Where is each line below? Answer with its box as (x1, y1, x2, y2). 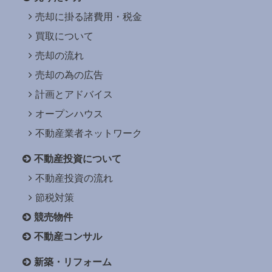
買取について (35, 30, 93, 41)
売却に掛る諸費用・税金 (35, 11, 142, 22)
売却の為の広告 (35, 69, 103, 80)
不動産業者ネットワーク (35, 127, 142, 138)
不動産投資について (33, 153, 121, 164)
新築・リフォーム (33, 256, 112, 267)
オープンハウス (35, 108, 103, 119)
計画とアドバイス (35, 89, 113, 100)
